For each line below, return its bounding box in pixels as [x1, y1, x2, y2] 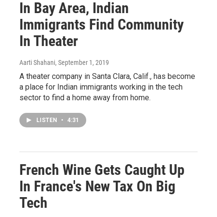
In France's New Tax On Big [19, 177, 175, 195]
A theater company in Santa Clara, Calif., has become [19, 71, 195, 81]
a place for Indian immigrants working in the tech [19, 82, 183, 92]
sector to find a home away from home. [19, 93, 151, 102]
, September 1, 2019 [55, 58, 109, 66]
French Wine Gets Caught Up [19, 161, 185, 178]
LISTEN [36, 116, 59, 124]
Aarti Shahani [19, 58, 55, 66]
